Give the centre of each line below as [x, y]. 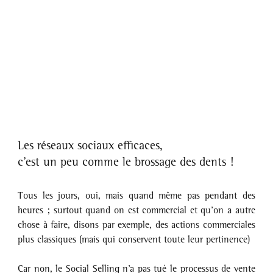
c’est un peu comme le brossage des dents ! [126, 162]
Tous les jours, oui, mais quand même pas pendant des [136, 196]
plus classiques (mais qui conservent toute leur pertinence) [134, 239]
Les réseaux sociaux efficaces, [92, 145]
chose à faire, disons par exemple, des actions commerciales [136, 225]
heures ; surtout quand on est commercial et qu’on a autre [136, 210]
